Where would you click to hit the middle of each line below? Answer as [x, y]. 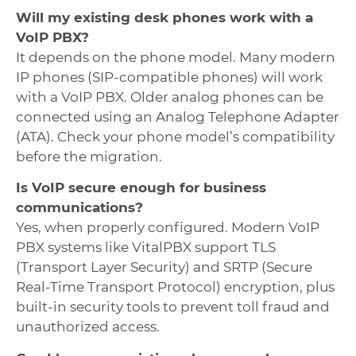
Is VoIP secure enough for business [141, 188]
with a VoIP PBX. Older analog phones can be [170, 97]
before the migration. [89, 156]
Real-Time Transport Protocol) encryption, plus [175, 287]
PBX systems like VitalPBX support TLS [146, 248]
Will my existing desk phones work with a [164, 17]
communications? [79, 208]
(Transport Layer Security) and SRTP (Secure [164, 267]
